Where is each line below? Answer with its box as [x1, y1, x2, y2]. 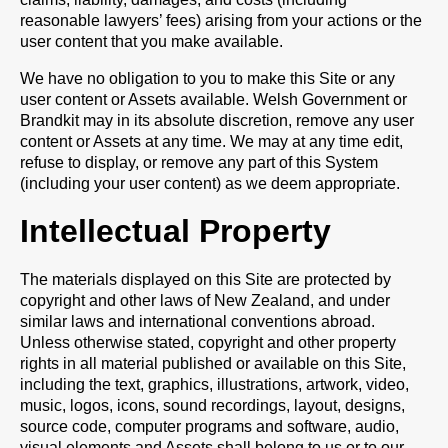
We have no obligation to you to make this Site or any [20, 70, 395, 87]
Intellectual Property [20, 213, 331, 249]
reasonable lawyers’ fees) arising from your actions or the [20, 12, 422, 29]
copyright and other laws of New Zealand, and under [20, 292, 390, 309]
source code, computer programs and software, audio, [20, 418, 399, 435]
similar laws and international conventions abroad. [20, 313, 375, 330]
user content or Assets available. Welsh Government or [20, 91, 407, 108]
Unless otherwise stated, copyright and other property [20, 334, 396, 351]
